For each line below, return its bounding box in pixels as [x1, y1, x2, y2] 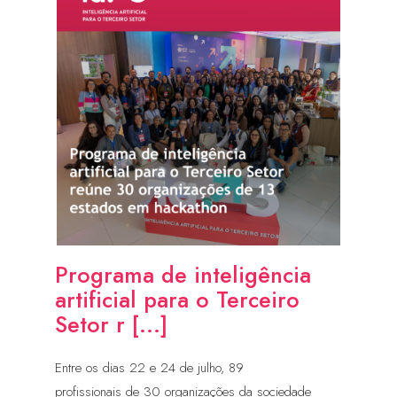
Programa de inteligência [55, 259, 311, 291]
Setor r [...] [55, 308, 167, 340]
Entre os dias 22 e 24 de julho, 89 [55, 358, 244, 378]
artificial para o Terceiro [55, 284, 300, 315]
